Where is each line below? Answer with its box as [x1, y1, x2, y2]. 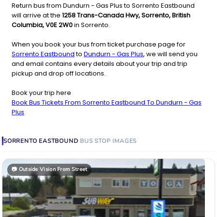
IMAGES [112, 137, 137, 145]
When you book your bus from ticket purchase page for [12, 40, 186, 49]
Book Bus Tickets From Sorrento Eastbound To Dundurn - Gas [12, 98, 201, 108]
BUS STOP [80, 137, 111, 145]
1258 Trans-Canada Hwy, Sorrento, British [62, 11, 190, 20]
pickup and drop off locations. [12, 69, 106, 78]
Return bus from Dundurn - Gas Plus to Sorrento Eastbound [12, 1, 195, 11]
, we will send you [143, 49, 198, 59]
